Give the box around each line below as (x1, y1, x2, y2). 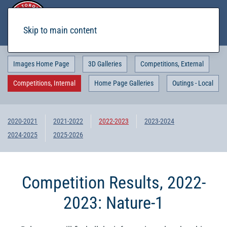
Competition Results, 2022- (21, 172, 206, 193)
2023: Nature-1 (63, 193, 164, 213)
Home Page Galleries (94, 79, 154, 87)
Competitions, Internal (13, 79, 75, 87)
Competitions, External (140, 60, 204, 68)
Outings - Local (172, 79, 213, 87)
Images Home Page (13, 60, 69, 68)
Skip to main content (23, 25, 97, 35)
